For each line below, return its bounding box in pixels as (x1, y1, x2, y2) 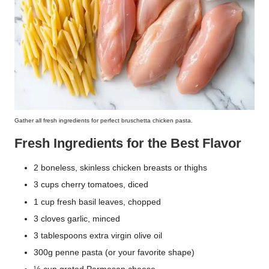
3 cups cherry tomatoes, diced (34, 180, 148, 190)
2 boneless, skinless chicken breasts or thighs (34, 163, 207, 173)
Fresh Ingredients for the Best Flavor (14, 136, 241, 151)
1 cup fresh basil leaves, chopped (34, 197, 161, 207)
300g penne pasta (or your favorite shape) (34, 247, 195, 257)
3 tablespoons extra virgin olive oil (34, 231, 162, 240)
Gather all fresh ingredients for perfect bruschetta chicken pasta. (14, 117, 193, 124)
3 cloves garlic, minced (34, 214, 120, 223)
